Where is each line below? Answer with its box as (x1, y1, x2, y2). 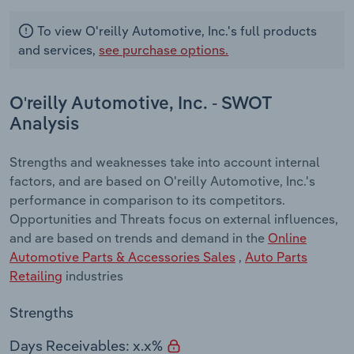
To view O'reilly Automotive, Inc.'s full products (34, 23, 318, 40)
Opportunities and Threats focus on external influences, (9, 211, 338, 228)
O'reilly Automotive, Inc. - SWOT (9, 95, 272, 113)
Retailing (9, 268, 62, 284)
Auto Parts (245, 249, 307, 265)
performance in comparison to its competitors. (9, 192, 285, 209)
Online (268, 230, 307, 247)
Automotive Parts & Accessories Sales (9, 249, 235, 265)
